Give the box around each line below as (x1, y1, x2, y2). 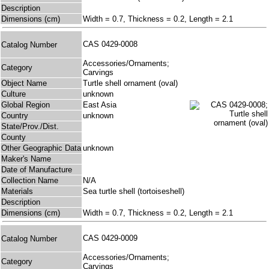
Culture (1, 89, 26, 99)
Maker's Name (1, 154, 51, 164)
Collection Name (1, 176, 58, 186)
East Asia (83, 100, 116, 110)
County (1, 133, 26, 142)
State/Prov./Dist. (1, 122, 59, 131)
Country (1, 111, 28, 121)
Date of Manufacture (1, 165, 72, 175)
